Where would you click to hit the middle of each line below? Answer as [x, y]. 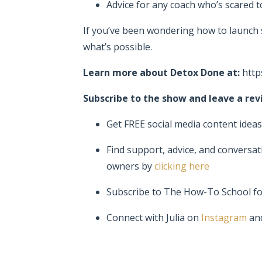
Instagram [224, 217]
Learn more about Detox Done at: [161, 72]
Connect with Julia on [154, 217]
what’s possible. [118, 46]
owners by [130, 166]
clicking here [182, 166]
